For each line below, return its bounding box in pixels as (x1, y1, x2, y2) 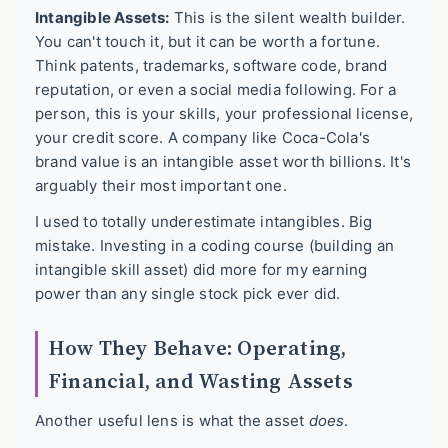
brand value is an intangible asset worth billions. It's (35, 152, 412, 172)
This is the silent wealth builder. (169, 8, 406, 28)
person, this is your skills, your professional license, (35, 104, 414, 124)
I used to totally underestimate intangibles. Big (35, 211, 373, 231)
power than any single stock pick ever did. (35, 283, 341, 303)
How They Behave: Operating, (48, 332, 347, 362)
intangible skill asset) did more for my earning (35, 259, 368, 279)
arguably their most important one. (35, 176, 287, 196)
